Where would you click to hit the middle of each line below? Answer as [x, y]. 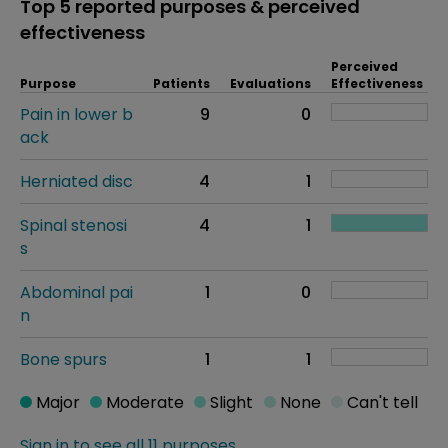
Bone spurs [63, 359]
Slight [230, 402]
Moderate [143, 402]
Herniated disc [76, 181]
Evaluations [270, 83]
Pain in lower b [76, 114]
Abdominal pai [76, 292]
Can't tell [380, 402]
